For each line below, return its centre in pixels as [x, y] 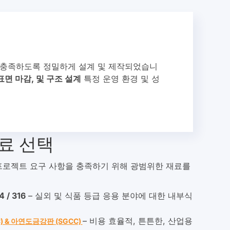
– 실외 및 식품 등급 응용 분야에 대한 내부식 [109, 183]
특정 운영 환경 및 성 [120, 66]
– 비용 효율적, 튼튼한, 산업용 [137, 208]
